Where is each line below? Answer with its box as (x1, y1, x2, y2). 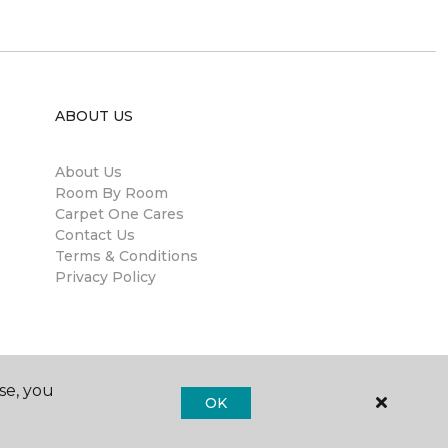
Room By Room (55, 184, 168, 202)
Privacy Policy (55, 268, 156, 286)
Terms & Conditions (55, 247, 198, 265)
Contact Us (55, 226, 135, 244)
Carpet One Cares (55, 205, 184, 223)
